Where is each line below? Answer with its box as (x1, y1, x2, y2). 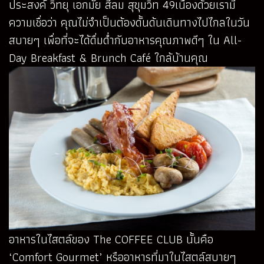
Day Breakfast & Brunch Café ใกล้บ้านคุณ (9, 48, 208, 67)
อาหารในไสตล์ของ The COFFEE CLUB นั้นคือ (9, 229, 213, 249)
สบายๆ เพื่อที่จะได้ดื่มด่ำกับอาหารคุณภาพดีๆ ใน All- (9, 30, 242, 49)
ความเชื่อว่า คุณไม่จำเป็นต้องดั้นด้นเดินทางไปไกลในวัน (9, 12, 250, 32)
